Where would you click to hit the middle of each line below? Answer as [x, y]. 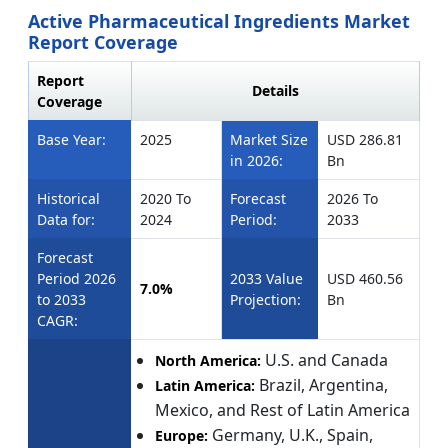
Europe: [183, 436]
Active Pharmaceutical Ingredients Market [219, 21]
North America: [210, 361]
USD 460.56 [365, 279]
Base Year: [71, 140]
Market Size [269, 140]
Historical [68, 199]
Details [275, 91]
